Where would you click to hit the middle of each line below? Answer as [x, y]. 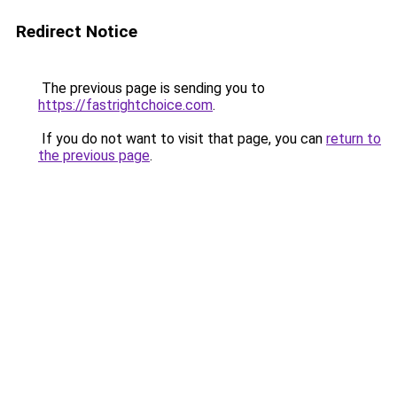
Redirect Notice [77, 31]
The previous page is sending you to [152, 88]
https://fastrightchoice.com [125, 105]
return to [354, 139]
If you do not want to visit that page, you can [182, 139]
